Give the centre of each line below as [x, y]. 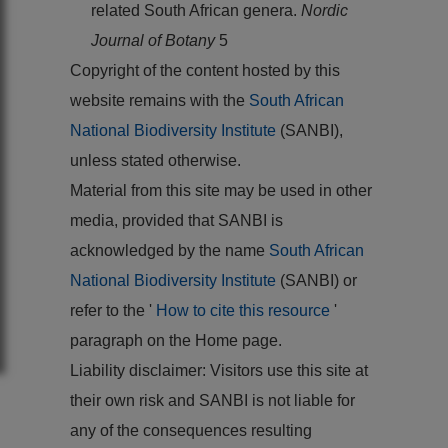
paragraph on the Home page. [176, 340]
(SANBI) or [318, 280]
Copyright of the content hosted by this [205, 70]
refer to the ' [113, 310]
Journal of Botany [155, 40]
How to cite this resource [245, 310]
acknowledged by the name [169, 250]
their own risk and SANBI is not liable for [212, 400]
